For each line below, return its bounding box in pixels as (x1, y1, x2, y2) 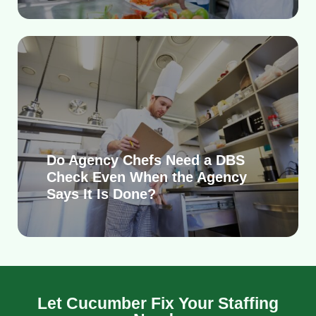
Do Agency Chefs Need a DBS (46, 152, 245, 168)
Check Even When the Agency (46, 169, 247, 185)
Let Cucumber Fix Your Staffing (37, 293, 279, 312)
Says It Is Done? (46, 186, 156, 202)
